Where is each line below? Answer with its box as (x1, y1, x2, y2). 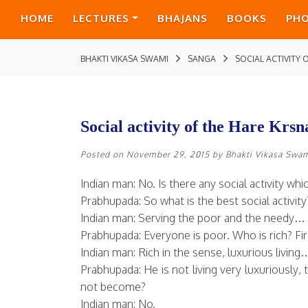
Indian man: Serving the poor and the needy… (80, 211, 305, 225)
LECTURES (73, 12, 129, 25)
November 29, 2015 (126, 149, 210, 159)
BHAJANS (157, 12, 208, 25)
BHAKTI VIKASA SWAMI (80, 54, 168, 64)
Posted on (80, 149, 126, 159)
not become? (80, 280, 146, 294)
